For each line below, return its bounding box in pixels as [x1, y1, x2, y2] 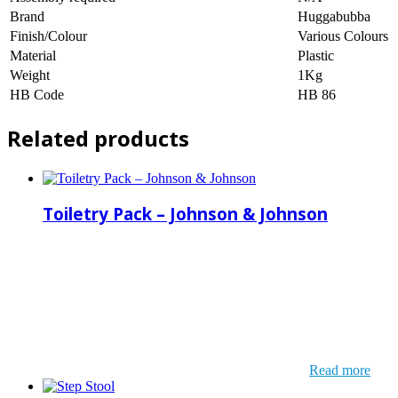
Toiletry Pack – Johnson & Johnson [43, 203, 328, 226]
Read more [309, 362, 370, 378]
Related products [7, 123, 189, 153]
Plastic [298, 47, 334, 63]
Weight [10, 67, 50, 83]
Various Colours [298, 28, 388, 44]
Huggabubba [298, 8, 370, 24]
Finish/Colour [10, 28, 87, 44]
